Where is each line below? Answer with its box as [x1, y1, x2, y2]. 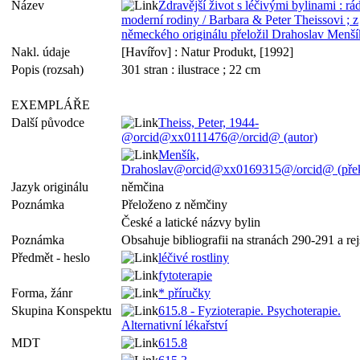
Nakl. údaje [11, 45, 76, 59]
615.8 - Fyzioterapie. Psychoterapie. [158, 304, 341, 317]
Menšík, [158, 148, 199, 162]
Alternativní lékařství [121, 318, 227, 332]
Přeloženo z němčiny [121, 198, 227, 211]
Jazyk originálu [11, 180, 95, 194]
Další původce [11, 116, 91, 129]
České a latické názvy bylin [121, 215, 260, 229]
